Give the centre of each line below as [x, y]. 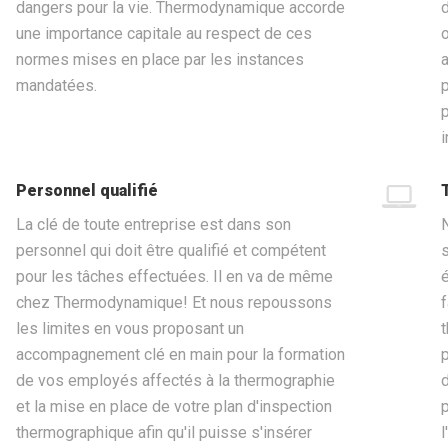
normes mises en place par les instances [159, 60]
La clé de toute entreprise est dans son [153, 225]
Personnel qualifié [86, 191]
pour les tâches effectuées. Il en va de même [174, 277]
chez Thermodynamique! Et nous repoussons [173, 303]
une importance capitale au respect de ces [163, 34]
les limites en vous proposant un [129, 329]
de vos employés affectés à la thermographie [175, 381]
